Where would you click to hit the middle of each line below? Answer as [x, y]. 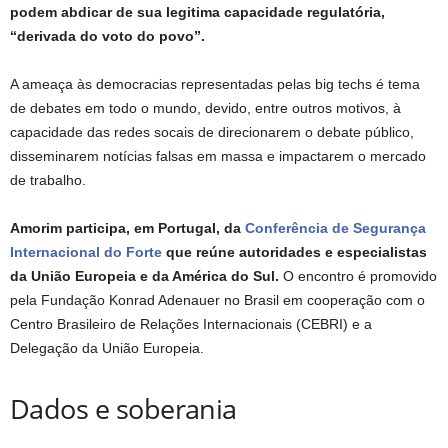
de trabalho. [48, 180]
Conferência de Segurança [335, 228]
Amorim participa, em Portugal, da [127, 228]
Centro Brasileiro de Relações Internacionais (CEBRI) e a [191, 324]
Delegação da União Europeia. [107, 348]
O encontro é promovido [360, 276]
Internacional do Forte [86, 252]
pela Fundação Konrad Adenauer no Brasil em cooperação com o [217, 300]
